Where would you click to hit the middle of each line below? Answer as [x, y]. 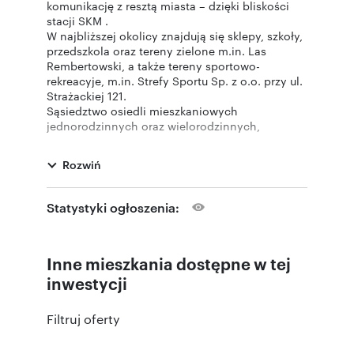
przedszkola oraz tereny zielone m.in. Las [156, 50]
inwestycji [87, 282]
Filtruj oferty [83, 318]
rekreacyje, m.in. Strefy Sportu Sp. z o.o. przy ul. [175, 80]
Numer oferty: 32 [91, 215]
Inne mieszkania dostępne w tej [169, 263]
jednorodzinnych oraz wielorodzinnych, [153, 125]
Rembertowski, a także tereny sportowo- [153, 65]
